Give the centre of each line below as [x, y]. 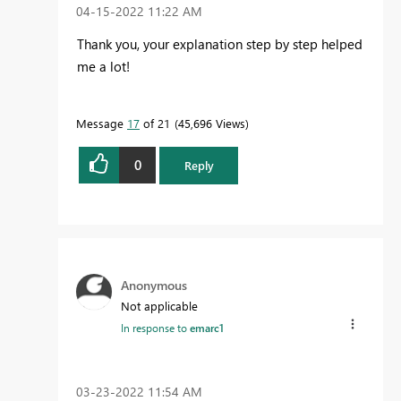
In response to [155, 327]
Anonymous [154, 285]
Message [102, 123]
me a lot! [103, 66]
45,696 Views [212, 123]
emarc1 [207, 327]
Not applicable [159, 305]
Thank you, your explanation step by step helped [220, 43]
